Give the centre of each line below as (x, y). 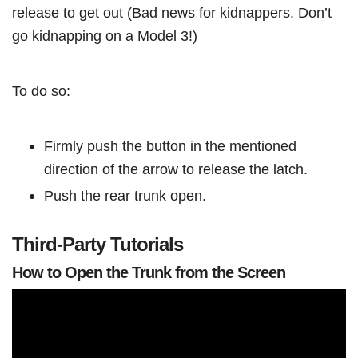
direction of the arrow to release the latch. (178, 169)
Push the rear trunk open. (125, 196)
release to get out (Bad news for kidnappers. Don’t (172, 13)
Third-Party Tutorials (97, 245)
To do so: (41, 91)
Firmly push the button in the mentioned (170, 146)
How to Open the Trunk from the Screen (149, 273)
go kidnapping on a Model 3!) (105, 36)
